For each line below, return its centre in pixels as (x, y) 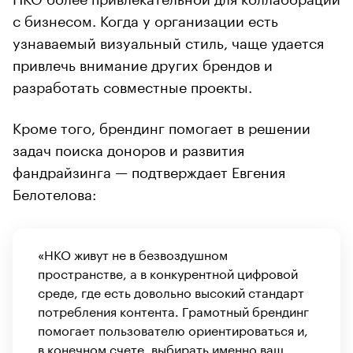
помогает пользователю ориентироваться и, (173, 329)
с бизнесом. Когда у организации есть (145, 19)
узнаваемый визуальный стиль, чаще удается (168, 41)
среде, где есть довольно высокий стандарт (171, 291)
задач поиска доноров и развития (128, 148)
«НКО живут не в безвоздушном (133, 253)
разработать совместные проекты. (132, 85)
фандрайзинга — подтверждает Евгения (149, 170)
